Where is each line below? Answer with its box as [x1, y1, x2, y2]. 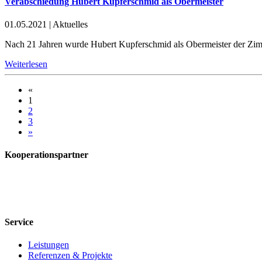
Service [5, 216, 33, 227]
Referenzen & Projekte [28, 250, 112, 260]
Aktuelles [53, 19, 88, 29]
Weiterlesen [5, 58, 47, 69]
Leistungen [28, 240, 69, 250]
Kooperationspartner [5, 150, 88, 160]
